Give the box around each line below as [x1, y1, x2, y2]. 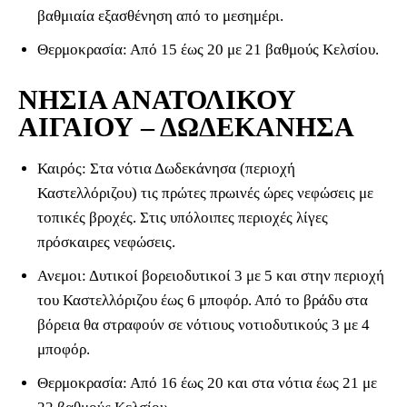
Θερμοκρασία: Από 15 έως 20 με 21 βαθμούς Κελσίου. [37, 41, 379, 59]
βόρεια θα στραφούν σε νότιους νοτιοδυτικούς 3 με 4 [37, 316, 370, 334]
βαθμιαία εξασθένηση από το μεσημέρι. [37, 7, 283, 25]
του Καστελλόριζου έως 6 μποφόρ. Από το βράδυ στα [37, 292, 368, 310]
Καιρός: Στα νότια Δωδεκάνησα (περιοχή [37, 160, 295, 178]
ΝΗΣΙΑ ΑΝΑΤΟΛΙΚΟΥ [18, 84, 296, 115]
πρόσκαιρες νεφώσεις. [37, 233, 175, 252]
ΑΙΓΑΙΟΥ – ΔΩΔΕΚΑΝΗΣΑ [18, 112, 354, 143]
